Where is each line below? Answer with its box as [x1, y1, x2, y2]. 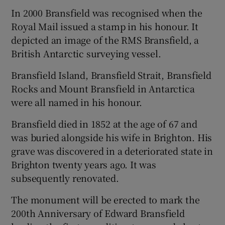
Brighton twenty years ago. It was [11, 158, 156, 171]
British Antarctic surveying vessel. [11, 47, 161, 60]
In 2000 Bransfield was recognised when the [11, 6, 203, 20]
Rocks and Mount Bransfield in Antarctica [11, 82, 195, 95]
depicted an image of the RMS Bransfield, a [11, 33, 199, 47]
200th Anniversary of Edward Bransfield [11, 206, 185, 220]
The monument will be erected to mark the [11, 193, 200, 206]
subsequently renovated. [11, 171, 119, 185]
